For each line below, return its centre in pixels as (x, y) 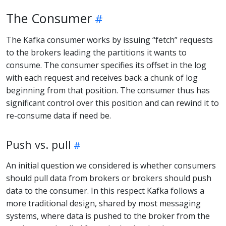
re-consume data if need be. (59, 115)
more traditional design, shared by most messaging (103, 203)
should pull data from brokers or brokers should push (109, 178)
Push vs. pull (39, 144)
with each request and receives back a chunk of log (102, 77)
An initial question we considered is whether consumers (111, 165)
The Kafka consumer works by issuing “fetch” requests (109, 40)
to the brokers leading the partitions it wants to (96, 52)
